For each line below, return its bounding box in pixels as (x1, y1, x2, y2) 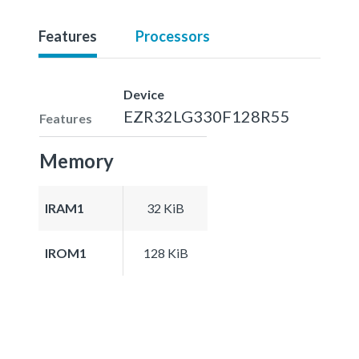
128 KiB (143, 244, 188, 260)
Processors (135, 26, 210, 45)
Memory (39, 148, 114, 172)
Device (123, 86, 164, 102)
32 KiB (147, 200, 184, 216)
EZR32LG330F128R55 (123, 106, 290, 126)
